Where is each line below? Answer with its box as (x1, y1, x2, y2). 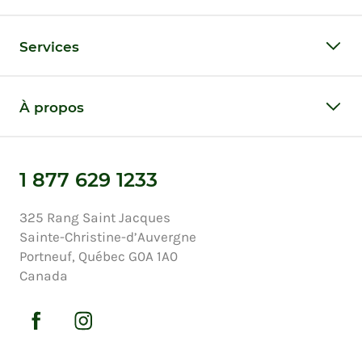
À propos (19, 99, 84, 116)
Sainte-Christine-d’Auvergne (19, 228, 196, 245)
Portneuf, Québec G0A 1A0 (19, 247, 178, 264)
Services (19, 38, 79, 55)
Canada (19, 267, 68, 284)
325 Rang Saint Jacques (19, 208, 170, 225)
